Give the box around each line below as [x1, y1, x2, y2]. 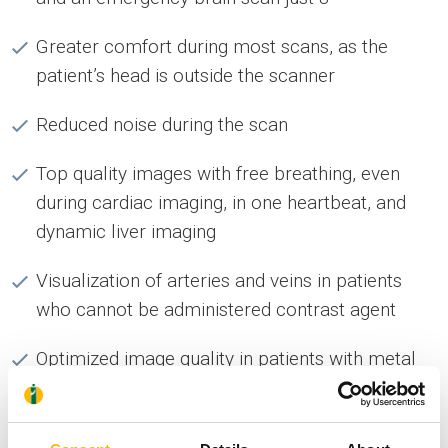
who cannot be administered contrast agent [36, 298, 396, 322]
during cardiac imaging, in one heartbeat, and [36, 191, 406, 215]
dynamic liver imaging [36, 220, 216, 244]
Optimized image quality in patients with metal [36, 347, 416, 371]
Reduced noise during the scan [36, 113, 288, 137]
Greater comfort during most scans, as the [36, 35, 388, 59]
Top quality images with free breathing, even [36, 162, 400, 186]
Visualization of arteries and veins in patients [36, 269, 402, 293]
